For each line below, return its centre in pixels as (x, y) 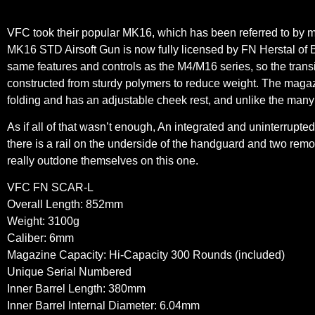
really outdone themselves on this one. (103, 161)
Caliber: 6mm (40, 238)
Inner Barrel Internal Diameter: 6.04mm (103, 306)
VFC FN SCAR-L (50, 188)
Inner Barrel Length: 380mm (76, 289)
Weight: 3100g (43, 221)
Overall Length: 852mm (65, 205)
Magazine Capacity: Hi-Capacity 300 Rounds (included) (146, 255)
